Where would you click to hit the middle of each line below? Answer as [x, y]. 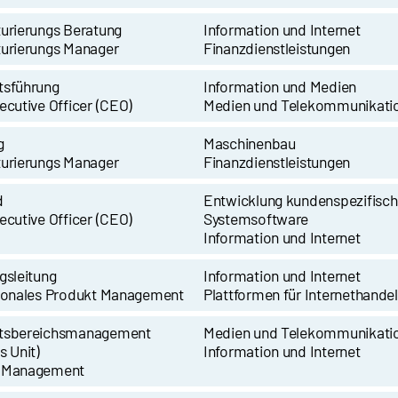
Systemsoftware [256, 219]
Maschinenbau [250, 143]
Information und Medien [280, 87]
